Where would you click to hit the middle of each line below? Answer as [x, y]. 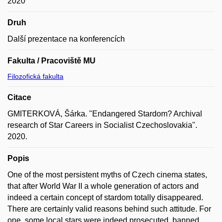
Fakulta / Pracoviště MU [52, 60]
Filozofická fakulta [35, 76]
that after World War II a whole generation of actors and [103, 186]
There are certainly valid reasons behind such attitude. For [109, 209]
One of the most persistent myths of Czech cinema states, [107, 174]
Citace [19, 97]
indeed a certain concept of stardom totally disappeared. [105, 197]
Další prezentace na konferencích [66, 39]
